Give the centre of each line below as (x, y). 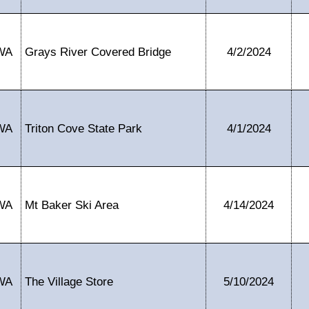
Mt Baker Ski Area (72, 205)
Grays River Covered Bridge (98, 52)
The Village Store (69, 281)
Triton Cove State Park (83, 128)
